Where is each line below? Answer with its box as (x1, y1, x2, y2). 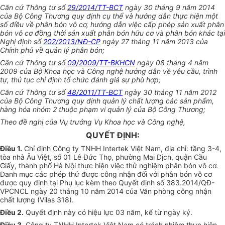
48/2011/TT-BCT (67, 88, 123, 97)
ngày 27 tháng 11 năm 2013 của (100, 37, 208, 46)
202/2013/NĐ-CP (43, 37, 100, 46)
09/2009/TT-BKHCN (67, 58, 135, 67)
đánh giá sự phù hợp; (89, 75, 161, 84)
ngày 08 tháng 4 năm (135, 58, 208, 67)
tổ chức (64, 75, 89, 84)
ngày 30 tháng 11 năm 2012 (123, 88, 216, 97)
